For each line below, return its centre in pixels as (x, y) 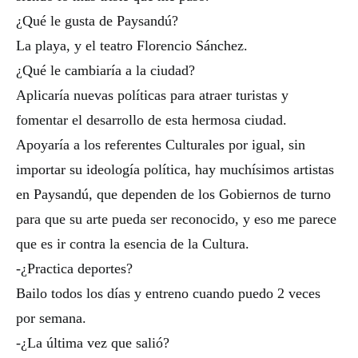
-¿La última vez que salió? (93, 343)
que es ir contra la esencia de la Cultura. (133, 244)
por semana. (51, 318)
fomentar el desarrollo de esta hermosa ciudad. (151, 120)
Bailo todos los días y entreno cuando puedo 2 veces (168, 293)
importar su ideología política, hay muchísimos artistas (175, 169)
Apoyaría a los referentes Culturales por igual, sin (161, 145)
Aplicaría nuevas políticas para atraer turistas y (152, 95)
